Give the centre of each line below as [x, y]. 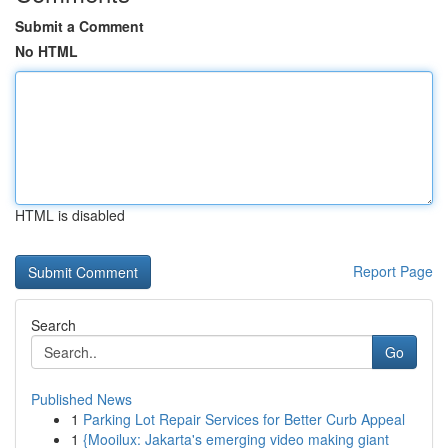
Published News [81, 399]
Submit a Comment [79, 26]
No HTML [46, 51]
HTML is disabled [70, 215]
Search [53, 325]
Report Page [393, 271]
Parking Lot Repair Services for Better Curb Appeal [244, 419]
